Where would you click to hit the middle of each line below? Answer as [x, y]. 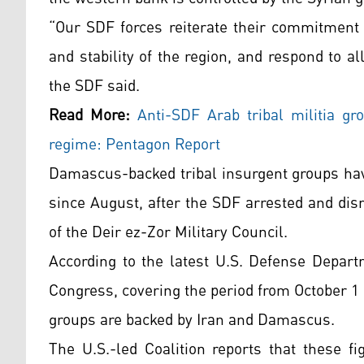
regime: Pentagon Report [134, 145]
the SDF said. [94, 87]
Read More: [89, 116]
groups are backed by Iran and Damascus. [192, 321]
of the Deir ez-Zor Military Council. [168, 233]
